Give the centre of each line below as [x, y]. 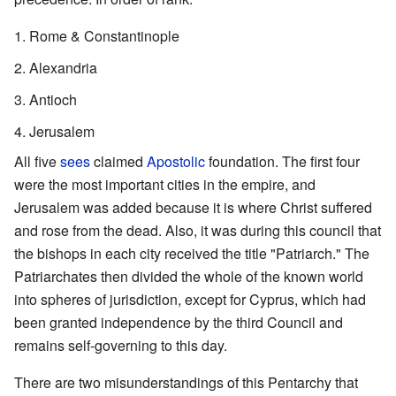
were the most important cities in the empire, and [165, 184]
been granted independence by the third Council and [179, 322]
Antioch [53, 99]
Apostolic [176, 161]
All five [37, 161]
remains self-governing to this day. [121, 345]
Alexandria [63, 67]
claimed [118, 161]
